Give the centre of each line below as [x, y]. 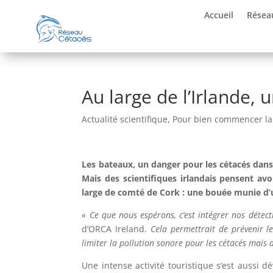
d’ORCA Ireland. [116, 229]
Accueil [219, 15]
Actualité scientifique [125, 119]
